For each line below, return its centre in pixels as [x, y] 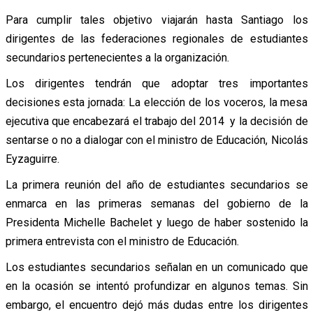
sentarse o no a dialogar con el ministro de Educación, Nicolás [156, 140]
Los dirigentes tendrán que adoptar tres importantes [156, 83]
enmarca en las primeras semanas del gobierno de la [156, 203]
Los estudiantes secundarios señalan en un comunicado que [156, 267]
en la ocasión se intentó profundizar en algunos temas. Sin [156, 286]
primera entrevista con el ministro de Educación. [122, 241]
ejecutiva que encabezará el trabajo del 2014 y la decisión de [156, 121]
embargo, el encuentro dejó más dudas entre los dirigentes [156, 305]
